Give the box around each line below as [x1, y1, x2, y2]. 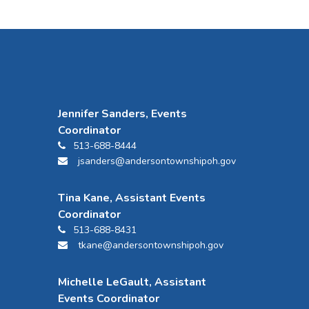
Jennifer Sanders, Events [57, 106, 187, 122]
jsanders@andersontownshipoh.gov [77, 154, 236, 168]
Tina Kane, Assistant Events [57, 190, 206, 206]
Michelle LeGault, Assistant [57, 275, 206, 290]
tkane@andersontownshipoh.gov [77, 239, 223, 252]
